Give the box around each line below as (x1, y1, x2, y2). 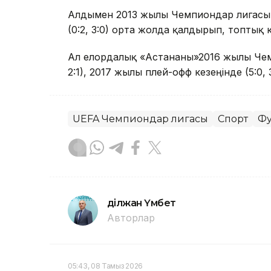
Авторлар (107, 212, 155, 224)
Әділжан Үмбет (107, 197, 176, 209)
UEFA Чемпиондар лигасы (73, 113, 208, 125)
